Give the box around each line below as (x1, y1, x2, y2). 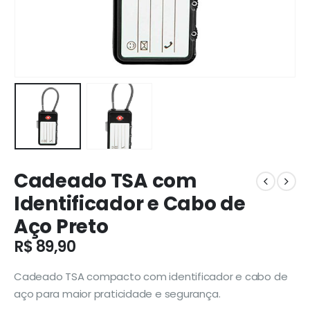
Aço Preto (14, 213, 109, 241)
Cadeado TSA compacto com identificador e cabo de (14, 268, 288, 284)
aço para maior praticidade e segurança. (14, 286, 221, 301)
